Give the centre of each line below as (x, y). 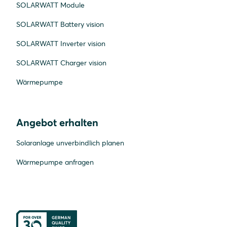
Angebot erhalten (57, 123)
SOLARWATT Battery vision (60, 25)
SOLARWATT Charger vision (61, 63)
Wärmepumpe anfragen (55, 162)
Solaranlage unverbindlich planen (70, 143)
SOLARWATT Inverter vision (61, 44)
